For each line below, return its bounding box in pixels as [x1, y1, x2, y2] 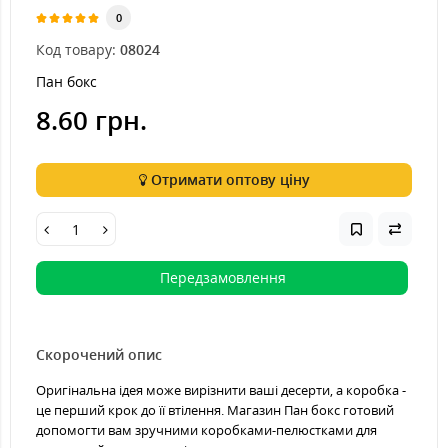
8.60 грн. [36, 102, 147, 138]
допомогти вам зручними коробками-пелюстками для [36, 421, 377, 439]
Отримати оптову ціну [146, 170, 310, 189]
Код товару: [36, 40, 116, 59]
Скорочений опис [36, 345, 162, 364]
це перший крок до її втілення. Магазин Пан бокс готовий [36, 401, 394, 419]
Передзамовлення [160, 268, 286, 287]
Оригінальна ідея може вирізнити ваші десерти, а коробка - [36, 381, 406, 399]
